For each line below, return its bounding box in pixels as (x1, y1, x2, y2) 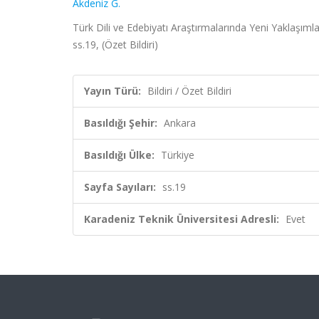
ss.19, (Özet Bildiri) (73, 38, 158, 51)
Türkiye (161, 148, 194, 162)
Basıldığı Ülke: (84, 148, 155, 162)
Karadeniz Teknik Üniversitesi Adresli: (84, 212, 279, 226)
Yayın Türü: (84, 84, 141, 98)
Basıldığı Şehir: (84, 116, 157, 130)
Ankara (164, 116, 196, 130)
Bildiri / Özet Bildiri (147, 84, 231, 98)
